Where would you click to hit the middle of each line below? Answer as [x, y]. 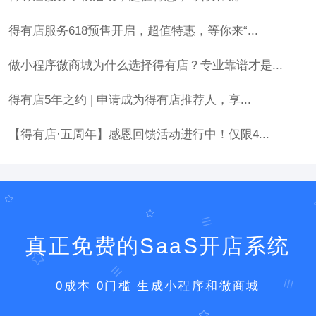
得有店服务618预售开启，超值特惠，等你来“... [133, 30]
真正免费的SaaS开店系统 [158, 245]
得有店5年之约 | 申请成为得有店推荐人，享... [129, 99]
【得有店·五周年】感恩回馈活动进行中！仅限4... [139, 134]
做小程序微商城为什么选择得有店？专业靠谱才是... [145, 65]
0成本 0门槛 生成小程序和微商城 [158, 286]
